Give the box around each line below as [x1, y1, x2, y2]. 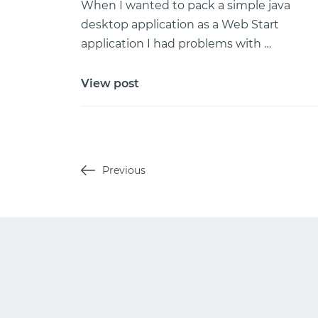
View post [81, 77, 139, 90]
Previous [102, 164, 146, 177]
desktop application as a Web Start [81, 18, 279, 31]
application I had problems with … [81, 37, 271, 50]
